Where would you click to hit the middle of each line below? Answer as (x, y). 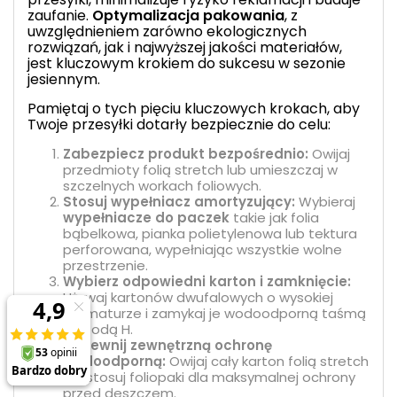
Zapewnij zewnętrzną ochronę (167, 345)
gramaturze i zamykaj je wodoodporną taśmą (214, 313)
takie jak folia (274, 217)
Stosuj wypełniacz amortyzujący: (179, 201)
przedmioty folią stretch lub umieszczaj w (200, 169)
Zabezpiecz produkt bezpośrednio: (186, 153)
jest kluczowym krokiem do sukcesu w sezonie (187, 63)
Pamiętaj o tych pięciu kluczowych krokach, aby (194, 108)
